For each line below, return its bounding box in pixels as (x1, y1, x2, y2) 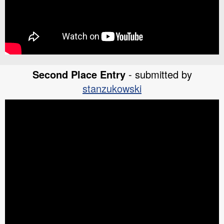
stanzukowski (82, 81, 141, 95)
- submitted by (125, 67, 192, 81)
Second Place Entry (32, 67, 125, 81)
